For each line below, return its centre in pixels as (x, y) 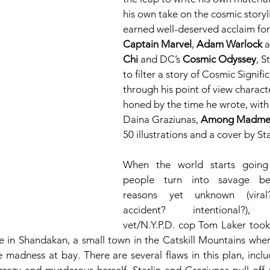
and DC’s (160, 59)
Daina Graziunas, (162, 119)
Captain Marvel (157, 44)
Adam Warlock (229, 44)
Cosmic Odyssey (219, 59)
